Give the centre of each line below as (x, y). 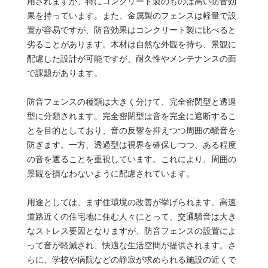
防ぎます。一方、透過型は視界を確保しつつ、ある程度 (131, 144)
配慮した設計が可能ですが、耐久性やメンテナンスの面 (131, 58)
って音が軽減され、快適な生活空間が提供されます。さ (131, 245)
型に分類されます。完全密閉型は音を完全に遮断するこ (131, 116)
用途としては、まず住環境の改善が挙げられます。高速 (131, 202)
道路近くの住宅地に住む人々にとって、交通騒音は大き (131, 216)
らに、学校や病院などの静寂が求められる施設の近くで (131, 259)
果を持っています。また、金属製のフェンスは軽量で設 (131, 15)
